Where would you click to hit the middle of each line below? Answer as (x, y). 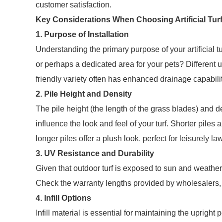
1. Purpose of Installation (82, 34)
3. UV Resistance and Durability (95, 153)
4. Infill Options (63, 198)
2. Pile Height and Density (84, 94)
